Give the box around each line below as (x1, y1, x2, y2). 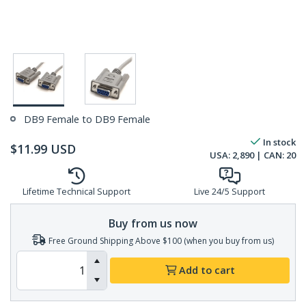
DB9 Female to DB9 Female (24, 113, 150, 126)
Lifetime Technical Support (23, 186, 130, 198)
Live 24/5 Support (194, 186, 265, 198)
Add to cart (178, 264, 235, 277)
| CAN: (254, 149, 286, 162)
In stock (263, 136, 296, 149)
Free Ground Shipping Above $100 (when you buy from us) (48, 234, 274, 247)
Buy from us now (109, 215, 197, 231)
